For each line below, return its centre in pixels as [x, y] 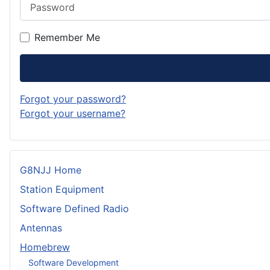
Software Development [74, 263]
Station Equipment [62, 189]
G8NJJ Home [51, 170]
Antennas [41, 228]
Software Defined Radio [74, 208]
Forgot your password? [73, 99]
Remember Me [67, 38]
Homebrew [45, 247]
